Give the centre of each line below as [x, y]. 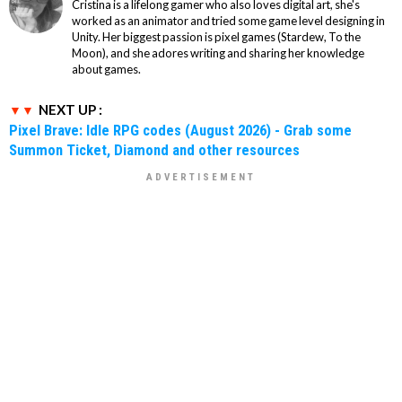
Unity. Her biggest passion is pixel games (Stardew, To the [216, 36]
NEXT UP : [70, 109]
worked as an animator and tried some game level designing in [228, 20]
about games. [106, 69]
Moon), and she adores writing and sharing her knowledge [218, 52]
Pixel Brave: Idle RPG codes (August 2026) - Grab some [180, 130]
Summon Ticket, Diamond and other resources [154, 149]
